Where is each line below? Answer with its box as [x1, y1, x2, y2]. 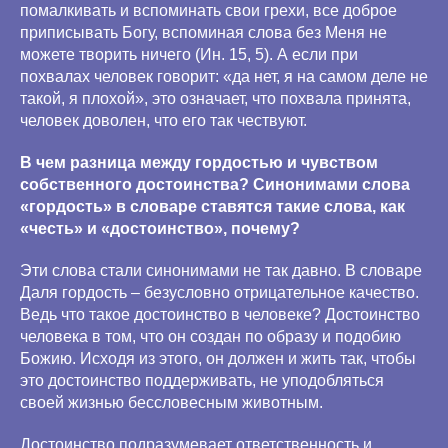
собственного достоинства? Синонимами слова [20, 176, 410, 193]
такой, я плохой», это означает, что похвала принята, [20, 90, 411, 107]
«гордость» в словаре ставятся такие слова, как [20, 198, 405, 215]
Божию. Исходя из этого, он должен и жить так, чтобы [20, 350, 416, 367]
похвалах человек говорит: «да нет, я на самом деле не [20, 68, 428, 85]
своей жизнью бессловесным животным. [20, 394, 323, 411]
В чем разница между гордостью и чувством [20, 154, 378, 171]
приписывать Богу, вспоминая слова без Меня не [20, 24, 387, 41]
